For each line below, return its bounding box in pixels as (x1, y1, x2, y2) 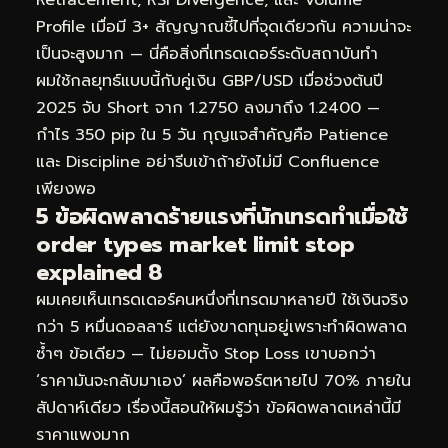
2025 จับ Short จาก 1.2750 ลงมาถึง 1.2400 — (36, 95, 380, 120)
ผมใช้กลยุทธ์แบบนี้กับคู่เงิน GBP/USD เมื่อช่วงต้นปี (36, 68, 383, 93)
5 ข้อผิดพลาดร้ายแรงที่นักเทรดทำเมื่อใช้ (36, 199, 408, 233)
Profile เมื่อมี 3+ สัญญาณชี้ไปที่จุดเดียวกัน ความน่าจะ (36, 14, 411, 39)
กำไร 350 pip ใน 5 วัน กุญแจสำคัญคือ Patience (36, 122, 388, 147)
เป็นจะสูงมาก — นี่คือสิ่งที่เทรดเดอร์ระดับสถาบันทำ (36, 41, 378, 66)
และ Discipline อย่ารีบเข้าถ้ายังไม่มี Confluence (36, 149, 379, 174)
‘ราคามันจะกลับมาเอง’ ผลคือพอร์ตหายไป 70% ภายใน (36, 368, 411, 393)
